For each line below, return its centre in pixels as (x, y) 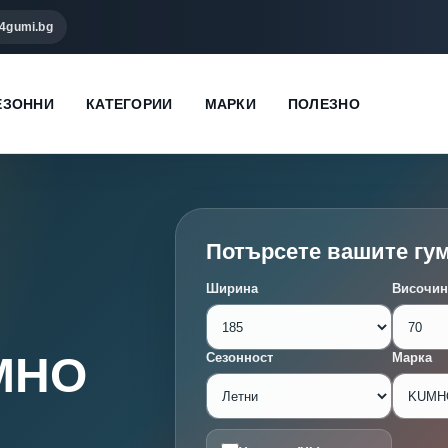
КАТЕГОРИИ (129, 103)
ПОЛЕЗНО (323, 103)
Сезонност (240, 357)
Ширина (232, 288)
